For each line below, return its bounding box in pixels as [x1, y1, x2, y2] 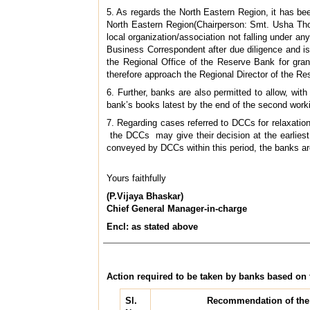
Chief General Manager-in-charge [107, 203, 247, 214]
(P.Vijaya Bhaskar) [107, 190, 183, 201]
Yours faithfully [107, 172, 166, 183]
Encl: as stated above [107, 221, 198, 232]
